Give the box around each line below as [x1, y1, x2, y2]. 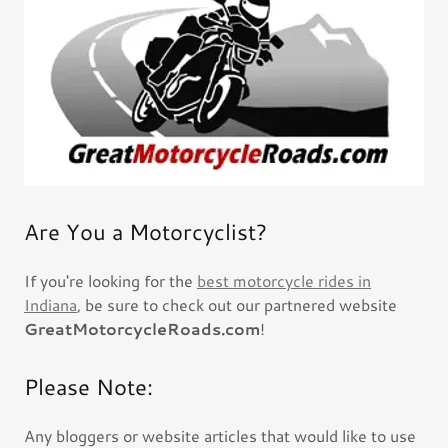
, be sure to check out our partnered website [77, 293, 397, 316]
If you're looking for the [24, 269, 197, 292]
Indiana [24, 293, 77, 316]
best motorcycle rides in [197, 269, 371, 292]
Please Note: [24, 371, 153, 402]
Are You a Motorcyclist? [24, 216, 267, 247]
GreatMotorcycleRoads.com [24, 317, 260, 340]
